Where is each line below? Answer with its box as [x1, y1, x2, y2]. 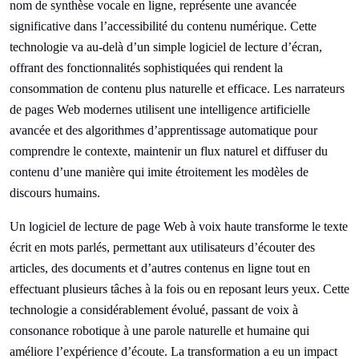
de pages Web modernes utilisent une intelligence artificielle [10, 103, 310, 116]
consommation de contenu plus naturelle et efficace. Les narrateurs [10, 82, 345, 95]
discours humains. [10, 186, 100, 200]
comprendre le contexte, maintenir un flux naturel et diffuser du [10, 144, 328, 158]
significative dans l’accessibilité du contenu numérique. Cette [10, 19, 317, 33]
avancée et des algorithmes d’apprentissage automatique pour [10, 123, 317, 137]
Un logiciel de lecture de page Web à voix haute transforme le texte [10, 220, 348, 233]
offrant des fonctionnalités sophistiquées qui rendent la [10, 61, 283, 75]
